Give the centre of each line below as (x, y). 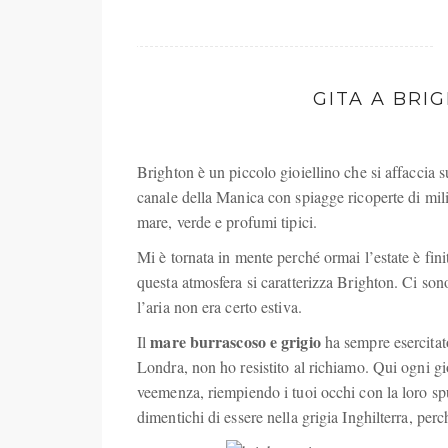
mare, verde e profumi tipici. (227, 221)
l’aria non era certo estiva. (219, 306)
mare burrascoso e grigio (235, 341)
